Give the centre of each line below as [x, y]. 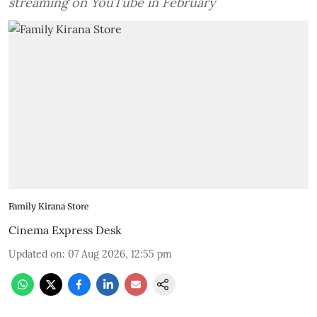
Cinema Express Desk [65, 230]
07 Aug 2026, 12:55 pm [120, 254]
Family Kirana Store [48, 207]
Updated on [35, 254]
